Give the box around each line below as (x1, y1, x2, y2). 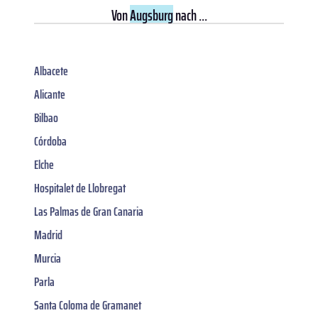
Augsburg (129, 4, 173, 28)
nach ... (172, 4, 207, 28)
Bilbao (34, 108, 58, 128)
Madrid (34, 225, 62, 246)
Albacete (34, 61, 68, 82)
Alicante (34, 84, 65, 105)
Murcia (34, 248, 61, 269)
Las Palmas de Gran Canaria (34, 202, 143, 222)
